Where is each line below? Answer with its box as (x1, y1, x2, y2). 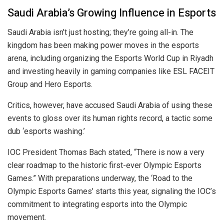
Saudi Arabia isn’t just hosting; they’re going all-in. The (7, 27, 193, 37)
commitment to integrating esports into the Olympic (7, 199, 187, 209)
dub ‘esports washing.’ (7, 126, 85, 136)
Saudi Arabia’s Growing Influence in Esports (7, 5, 216, 21)
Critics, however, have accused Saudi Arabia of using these (7, 100, 212, 110)
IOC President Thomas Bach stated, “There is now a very (7, 147, 204, 157)
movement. (7, 212, 46, 222)
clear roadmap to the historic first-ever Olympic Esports (7, 160, 201, 170)
